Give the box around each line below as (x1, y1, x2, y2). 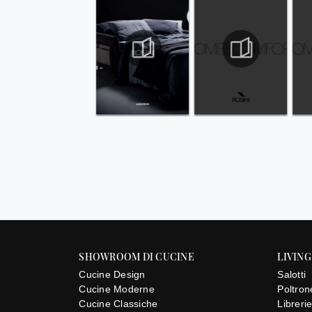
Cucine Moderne (79, 283, 155, 295)
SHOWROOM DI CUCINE (79, 249, 194, 263)
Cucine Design (79, 269, 146, 281)
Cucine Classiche (79, 298, 158, 310)
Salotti (277, 269, 306, 281)
